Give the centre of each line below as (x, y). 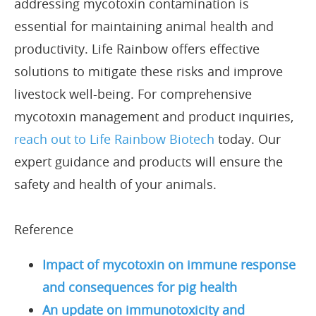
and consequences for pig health (140, 287)
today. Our (248, 139)
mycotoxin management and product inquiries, (154, 116)
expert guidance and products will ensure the (148, 161)
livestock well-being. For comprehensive (133, 93)
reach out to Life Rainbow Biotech (114, 139)
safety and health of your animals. (115, 184)
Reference (44, 229)
